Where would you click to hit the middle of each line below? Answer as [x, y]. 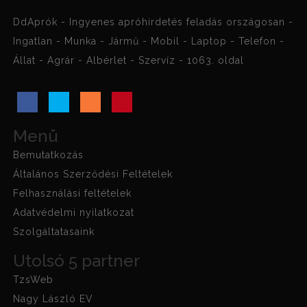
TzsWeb [34, 279]
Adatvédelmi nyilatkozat [74, 212]
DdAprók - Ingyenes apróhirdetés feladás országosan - [153, 22]
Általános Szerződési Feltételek [93, 174]
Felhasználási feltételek [73, 193]
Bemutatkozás [49, 155]
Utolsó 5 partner [77, 260]
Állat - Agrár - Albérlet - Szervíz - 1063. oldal [129, 60]
